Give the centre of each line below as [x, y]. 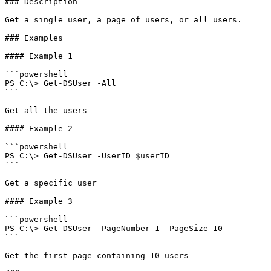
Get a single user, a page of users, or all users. [123, 20]
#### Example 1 [39, 56]
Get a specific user [51, 183]
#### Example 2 [39, 129]
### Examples [34, 38]
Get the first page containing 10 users [97, 256]
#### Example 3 [39, 201]
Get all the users [46, 110]
